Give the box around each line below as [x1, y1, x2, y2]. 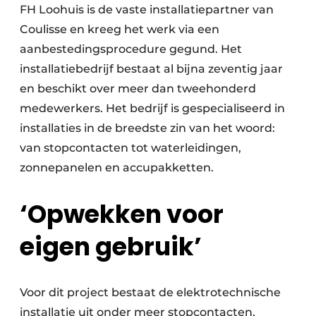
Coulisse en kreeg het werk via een [20, 23, 219, 36]
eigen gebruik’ [20, 229, 202, 265]
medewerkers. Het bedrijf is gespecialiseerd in [20, 102, 285, 115]
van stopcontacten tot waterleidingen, [20, 141, 241, 154]
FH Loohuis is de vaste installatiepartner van [20, 3, 274, 16]
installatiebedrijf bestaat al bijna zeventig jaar [20, 62, 283, 75]
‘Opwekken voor [20, 197, 224, 232]
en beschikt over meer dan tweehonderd [20, 82, 256, 95]
